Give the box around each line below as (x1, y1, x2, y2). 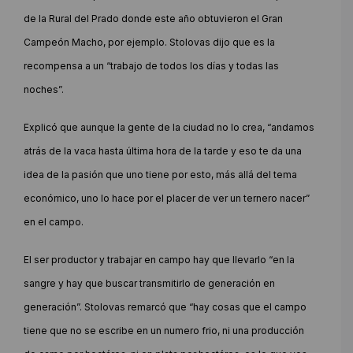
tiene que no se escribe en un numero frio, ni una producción (24, 324, 304, 336)
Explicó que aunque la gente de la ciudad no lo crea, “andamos (24, 121, 314, 133)
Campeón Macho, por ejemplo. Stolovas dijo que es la (24, 35, 275, 48)
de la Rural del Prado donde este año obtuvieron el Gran (24, 12, 283, 24)
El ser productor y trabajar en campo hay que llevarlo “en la (24, 253, 295, 266)
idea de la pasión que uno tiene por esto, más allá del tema (24, 168, 297, 180)
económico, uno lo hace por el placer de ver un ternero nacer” (24, 191, 310, 204)
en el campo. (24, 215, 84, 228)
